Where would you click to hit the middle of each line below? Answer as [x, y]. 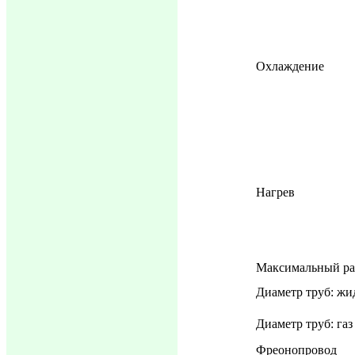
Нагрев [275, 192]
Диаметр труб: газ [304, 324]
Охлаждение [290, 66]
